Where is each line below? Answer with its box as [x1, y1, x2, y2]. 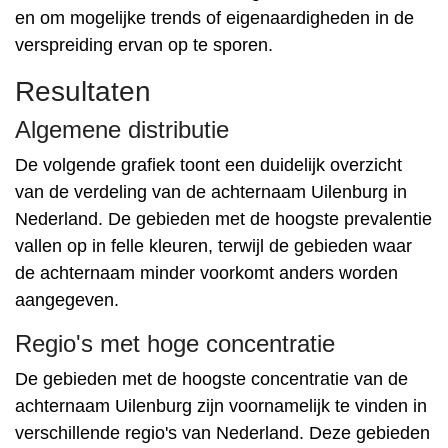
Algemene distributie [15, 116, 229, 143]
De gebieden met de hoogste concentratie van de [15, 369, 408, 389]
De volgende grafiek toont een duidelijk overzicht [15, 155, 402, 175]
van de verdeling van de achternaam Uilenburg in [15, 182, 407, 202]
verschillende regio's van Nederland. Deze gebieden [15, 423, 430, 443]
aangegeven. [15, 290, 119, 310]
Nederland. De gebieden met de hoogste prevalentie [15, 209, 432, 229]
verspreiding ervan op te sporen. [15, 35, 273, 55]
